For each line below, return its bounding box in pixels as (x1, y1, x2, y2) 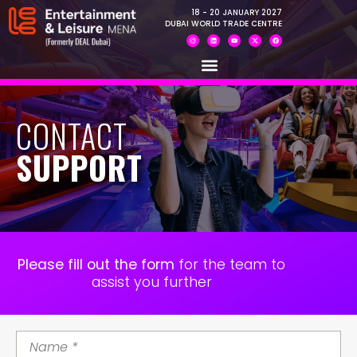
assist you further (91, 272, 212, 292)
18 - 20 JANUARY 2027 (192, 6, 283, 18)
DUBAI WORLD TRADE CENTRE (165, 18, 283, 29)
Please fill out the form (18, 254, 179, 274)
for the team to (178, 254, 286, 274)
